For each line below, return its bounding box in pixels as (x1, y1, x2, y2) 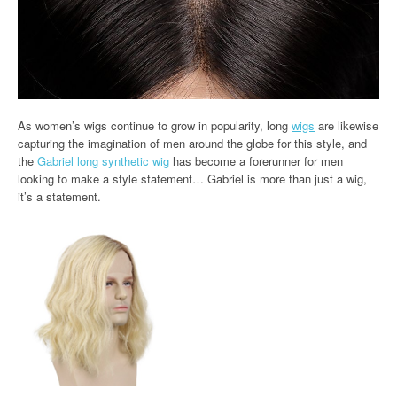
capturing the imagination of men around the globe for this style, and (18, 135, 367, 152)
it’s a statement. (18, 188, 101, 205)
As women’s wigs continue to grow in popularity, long (18, 117, 292, 134)
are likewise (315, 117, 378, 134)
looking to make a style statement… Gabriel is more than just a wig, (18, 170, 367, 187)
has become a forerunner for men (169, 152, 343, 169)
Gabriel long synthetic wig (37, 152, 169, 169)
